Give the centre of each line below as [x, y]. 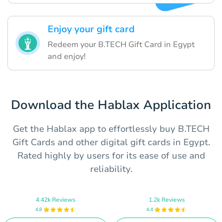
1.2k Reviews [166, 199]
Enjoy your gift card [91, 29]
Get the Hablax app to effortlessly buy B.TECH [111, 129]
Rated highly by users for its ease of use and [111, 155]
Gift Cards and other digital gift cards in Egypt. [111, 142]
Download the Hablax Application [111, 105]
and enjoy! [67, 56]
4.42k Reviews [55, 199]
